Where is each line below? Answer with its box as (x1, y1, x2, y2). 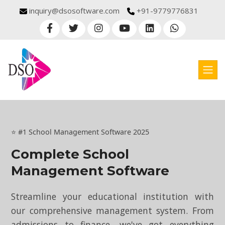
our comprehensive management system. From (11, 204, 214, 216)
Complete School (11, 146, 130, 162)
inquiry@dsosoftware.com (29, 6, 120, 16)
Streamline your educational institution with (11, 190, 214, 202)
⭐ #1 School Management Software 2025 (11, 127, 150, 137)
